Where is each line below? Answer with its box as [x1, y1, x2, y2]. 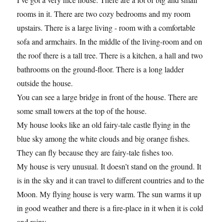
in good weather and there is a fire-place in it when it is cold [17, 203, 204, 213]
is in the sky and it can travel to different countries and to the [17, 175, 205, 185]
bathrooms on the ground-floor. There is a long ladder [17, 64, 184, 74]
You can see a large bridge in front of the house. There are [17, 92, 198, 102]
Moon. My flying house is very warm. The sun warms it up [17, 189, 202, 199]
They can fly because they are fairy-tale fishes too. [17, 147, 174, 158]
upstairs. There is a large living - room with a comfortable [17, 22, 196, 33]
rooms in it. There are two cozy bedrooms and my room [17, 8, 191, 19]
